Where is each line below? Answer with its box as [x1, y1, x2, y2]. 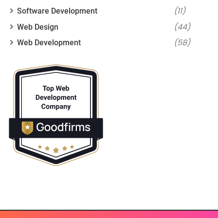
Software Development [17, 6, 97, 16]
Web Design [17, 22, 58, 32]
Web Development [17, 38, 81, 48]
